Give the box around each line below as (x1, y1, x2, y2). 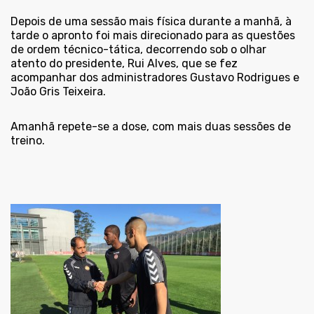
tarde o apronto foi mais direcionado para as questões (11, 29, 295, 43)
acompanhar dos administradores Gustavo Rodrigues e (11, 71, 299, 85)
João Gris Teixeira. (11, 85, 106, 99)
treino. (11, 134, 45, 148)
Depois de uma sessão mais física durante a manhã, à (11, 15, 292, 29)
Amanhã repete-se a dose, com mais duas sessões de (11, 120, 291, 134)
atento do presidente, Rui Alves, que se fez (11, 57, 238, 71)
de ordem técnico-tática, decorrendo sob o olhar (11, 43, 266, 57)
